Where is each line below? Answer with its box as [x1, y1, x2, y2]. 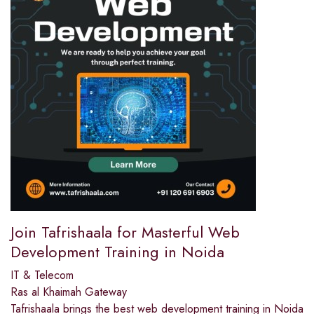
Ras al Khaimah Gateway [11, 283, 127, 300]
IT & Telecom [11, 266, 74, 283]
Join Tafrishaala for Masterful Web [11, 220, 240, 243]
